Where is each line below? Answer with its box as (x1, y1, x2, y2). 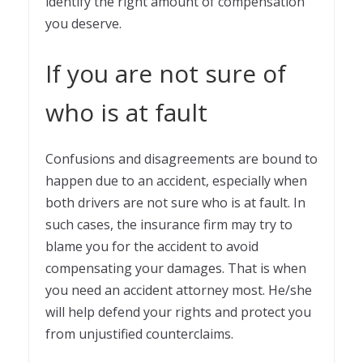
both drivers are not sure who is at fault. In (45, 193, 305, 211)
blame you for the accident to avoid (45, 237, 258, 255)
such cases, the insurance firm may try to (45, 215, 293, 233)
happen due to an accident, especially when (45, 171, 307, 190)
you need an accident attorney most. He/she (45, 280, 312, 299)
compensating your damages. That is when (45, 258, 306, 277)
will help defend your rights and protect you (45, 302, 311, 321)
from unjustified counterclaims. (45, 324, 233, 343)
